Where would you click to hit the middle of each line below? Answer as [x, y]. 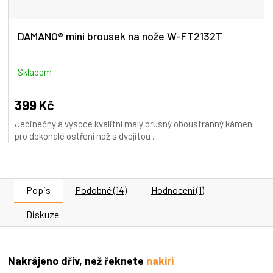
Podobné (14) [101, 190]
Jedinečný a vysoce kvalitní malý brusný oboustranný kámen [133, 123]
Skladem [35, 72]
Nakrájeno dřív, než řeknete [77, 261]
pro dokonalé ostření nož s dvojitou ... [86, 136]
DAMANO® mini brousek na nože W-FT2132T [120, 36]
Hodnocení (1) [178, 190]
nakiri [160, 261]
